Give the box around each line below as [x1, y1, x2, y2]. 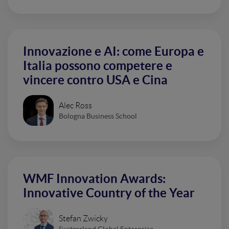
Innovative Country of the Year [23, 186, 195, 200]
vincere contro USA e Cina [23, 73, 168, 87]
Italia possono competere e [23, 59, 172, 73]
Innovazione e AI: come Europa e [23, 44, 204, 58]
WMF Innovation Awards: [23, 172, 166, 186]
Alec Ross [59, 101, 92, 110]
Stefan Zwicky [59, 214, 108, 223]
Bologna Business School [59, 111, 137, 120]
